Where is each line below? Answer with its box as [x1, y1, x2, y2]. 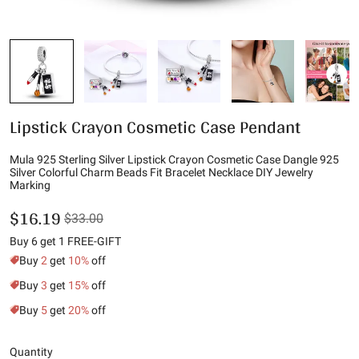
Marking [10, 179, 50, 192]
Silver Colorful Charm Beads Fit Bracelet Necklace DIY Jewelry [10, 166, 313, 179]
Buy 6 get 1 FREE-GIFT [10, 235, 121, 248]
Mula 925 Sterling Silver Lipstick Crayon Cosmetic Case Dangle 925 [10, 153, 339, 166]
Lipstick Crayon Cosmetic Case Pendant [10, 111, 301, 143]
